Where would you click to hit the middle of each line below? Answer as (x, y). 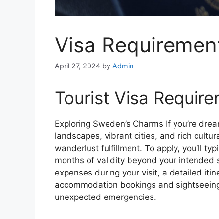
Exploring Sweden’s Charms (110, 124)
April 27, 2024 (77, 66)
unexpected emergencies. (106, 197)
